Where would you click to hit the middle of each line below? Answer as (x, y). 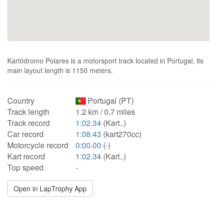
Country (21, 101)
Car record (25, 134)
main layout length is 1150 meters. (60, 70)
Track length (28, 112)
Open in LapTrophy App (50, 188)
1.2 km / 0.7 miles (105, 112)
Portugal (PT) (110, 101)
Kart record (26, 156)
